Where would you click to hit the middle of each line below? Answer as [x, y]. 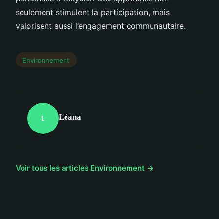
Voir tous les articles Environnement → [85, 168]
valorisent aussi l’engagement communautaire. [101, 26]
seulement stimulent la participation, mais [93, 12]
